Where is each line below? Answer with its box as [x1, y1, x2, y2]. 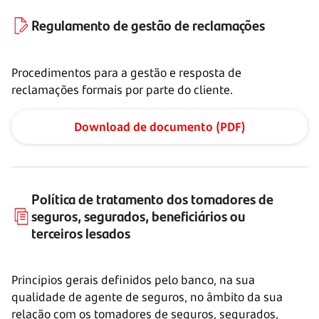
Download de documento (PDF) [73, 119, 246, 135]
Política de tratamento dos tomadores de [31, 188, 273, 209]
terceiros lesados [31, 222, 130, 243]
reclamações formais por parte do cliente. [11, 82, 233, 98]
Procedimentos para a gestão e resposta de [11, 65, 241, 80]
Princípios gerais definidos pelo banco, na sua [11, 272, 255, 288]
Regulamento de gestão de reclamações [31, 14, 265, 35]
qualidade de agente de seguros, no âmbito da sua [11, 289, 283, 305]
